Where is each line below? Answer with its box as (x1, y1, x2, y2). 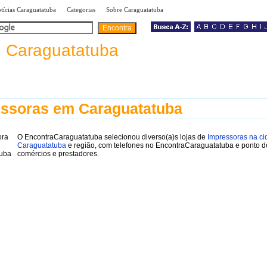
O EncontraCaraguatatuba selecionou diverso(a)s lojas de (17, 132, 207, 141)
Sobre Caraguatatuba (106, 6, 163, 13)
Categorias (67, 6, 95, 13)
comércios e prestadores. (17, 149, 99, 158)
